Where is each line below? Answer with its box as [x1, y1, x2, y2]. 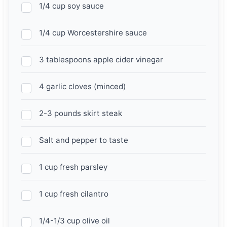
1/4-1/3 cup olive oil [39, 216, 110, 226]
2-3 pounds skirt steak [39, 108, 122, 119]
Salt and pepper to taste [39, 135, 128, 145]
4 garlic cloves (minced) [39, 82, 126, 92]
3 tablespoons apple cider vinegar [39, 55, 163, 65]
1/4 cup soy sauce [39, 1, 104, 11]
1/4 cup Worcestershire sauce [39, 28, 147, 38]
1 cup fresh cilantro [39, 189, 108, 199]
